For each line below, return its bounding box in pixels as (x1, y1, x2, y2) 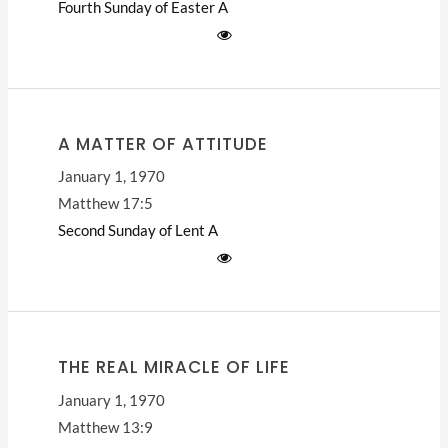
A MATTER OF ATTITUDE (57, 131, 268, 156)
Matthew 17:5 (57, 195, 153, 213)
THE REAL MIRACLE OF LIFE (57, 355, 290, 380)
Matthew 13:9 (57, 418, 153, 436)
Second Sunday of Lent (57, 222, 205, 240)
